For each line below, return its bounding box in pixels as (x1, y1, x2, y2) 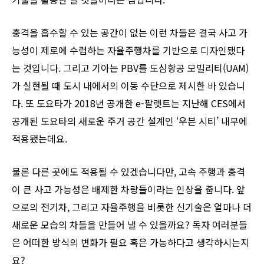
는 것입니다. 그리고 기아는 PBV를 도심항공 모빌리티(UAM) (12, 61, 249, 75)
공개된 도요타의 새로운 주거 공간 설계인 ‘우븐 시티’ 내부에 (12, 114, 247, 128)
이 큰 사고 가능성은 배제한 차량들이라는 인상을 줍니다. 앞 (12, 182, 245, 196)
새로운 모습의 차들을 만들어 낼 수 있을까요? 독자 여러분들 (12, 217, 247, 232)
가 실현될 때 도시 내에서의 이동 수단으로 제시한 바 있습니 (12, 78, 245, 93)
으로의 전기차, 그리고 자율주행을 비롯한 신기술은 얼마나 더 (12, 200, 252, 214)
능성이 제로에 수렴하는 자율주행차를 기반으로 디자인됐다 (12, 43, 245, 57)
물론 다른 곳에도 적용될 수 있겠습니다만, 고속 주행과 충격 (12, 164, 245, 179)
